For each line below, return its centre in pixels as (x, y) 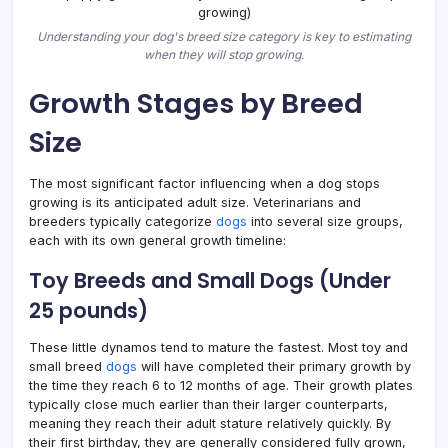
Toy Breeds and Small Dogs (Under (210, 280)
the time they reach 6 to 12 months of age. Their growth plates (221, 385)
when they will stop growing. (224, 54)
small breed (67, 366)
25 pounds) (88, 310)
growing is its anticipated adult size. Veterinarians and (195, 202)
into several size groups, (325, 221)
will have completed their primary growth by (274, 366)
